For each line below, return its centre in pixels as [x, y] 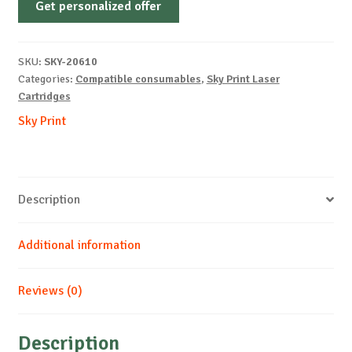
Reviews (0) [50, 290]
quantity [39, 128]
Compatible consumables [138, 79]
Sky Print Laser [243, 79]
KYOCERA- [45, 30]
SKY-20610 [70, 61]
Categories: [46, 79]
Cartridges [44, 96]
